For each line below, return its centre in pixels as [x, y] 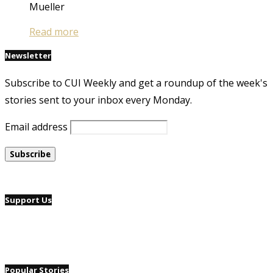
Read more [54, 31]
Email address [36, 126]
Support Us [28, 200]
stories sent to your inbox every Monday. [98, 100]
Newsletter [28, 55]
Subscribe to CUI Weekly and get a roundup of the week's [136, 83]
